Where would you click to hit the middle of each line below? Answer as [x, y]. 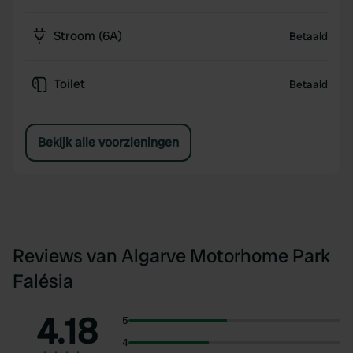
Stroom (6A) [88, 36]
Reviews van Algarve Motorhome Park [171, 256]
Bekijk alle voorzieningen [108, 142]
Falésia [43, 281]
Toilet [69, 84]
